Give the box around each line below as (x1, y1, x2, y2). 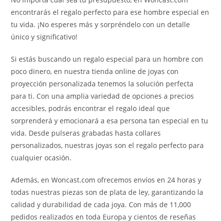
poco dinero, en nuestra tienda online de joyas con (11, 67, 179, 76)
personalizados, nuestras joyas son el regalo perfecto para (11, 141, 204, 150)
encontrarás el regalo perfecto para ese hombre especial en (11, 7, 210, 17)
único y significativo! (11, 32, 78, 41)
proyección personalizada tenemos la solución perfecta (11, 79, 194, 88)
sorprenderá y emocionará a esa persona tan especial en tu (11, 116, 209, 125)
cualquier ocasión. (11, 153, 72, 162)
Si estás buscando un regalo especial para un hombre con (11, 54, 204, 64)
